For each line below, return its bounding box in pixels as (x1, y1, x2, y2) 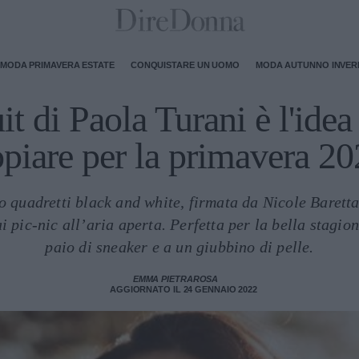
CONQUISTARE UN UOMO (130, 59, 240, 70)
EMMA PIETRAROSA (132, 274, 219, 284)
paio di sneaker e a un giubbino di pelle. (45, 238, 314, 256)
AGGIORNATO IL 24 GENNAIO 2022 (109, 284, 258, 294)
